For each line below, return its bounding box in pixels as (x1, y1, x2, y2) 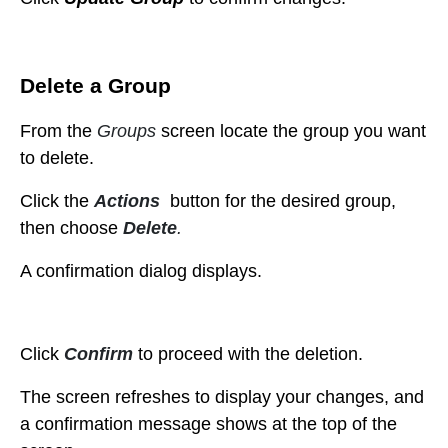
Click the (20, 191, 94, 212)
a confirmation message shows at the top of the (20, 414, 397, 435)
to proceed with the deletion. (133, 344, 363, 365)
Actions (94, 191, 160, 212)
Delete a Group (20, 74, 171, 99)
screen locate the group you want (161, 121, 426, 142)
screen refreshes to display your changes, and (56, 387, 424, 408)
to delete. (20, 148, 94, 169)
